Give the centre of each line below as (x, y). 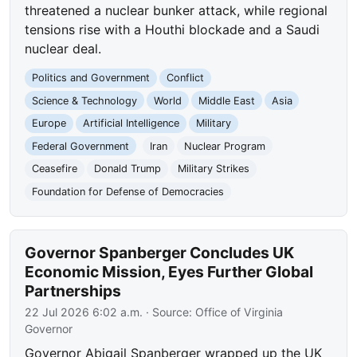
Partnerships (73, 290)
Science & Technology (85, 100)
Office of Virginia (239, 312)
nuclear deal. (63, 49)
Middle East (226, 100)
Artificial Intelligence (131, 124)
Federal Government (81, 146)
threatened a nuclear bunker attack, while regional (177, 11)
